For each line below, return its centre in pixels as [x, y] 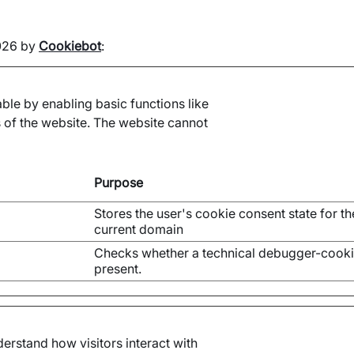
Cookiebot [70, 46]
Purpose [119, 183]
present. [118, 269]
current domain [139, 229]
